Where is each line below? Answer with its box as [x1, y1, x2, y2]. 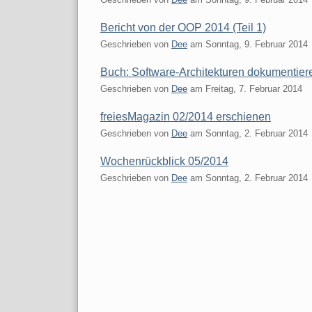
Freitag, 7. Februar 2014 [205, 83, 302, 94]
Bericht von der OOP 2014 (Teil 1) [100, 21, 266, 33]
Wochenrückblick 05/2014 [100, 155, 228, 167]
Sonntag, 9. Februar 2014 [205, 38, 308, 49]
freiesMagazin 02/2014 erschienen [100, 110, 271, 123]
